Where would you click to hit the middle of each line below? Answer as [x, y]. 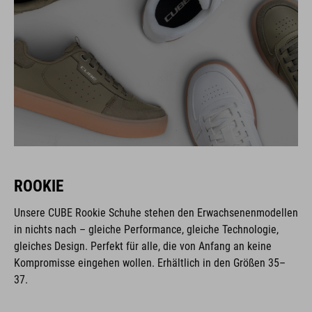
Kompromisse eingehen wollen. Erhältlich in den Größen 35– [150, 263]
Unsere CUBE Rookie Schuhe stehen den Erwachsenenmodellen [156, 212]
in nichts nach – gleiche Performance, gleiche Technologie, [146, 229]
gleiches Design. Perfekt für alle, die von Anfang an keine [143, 246]
